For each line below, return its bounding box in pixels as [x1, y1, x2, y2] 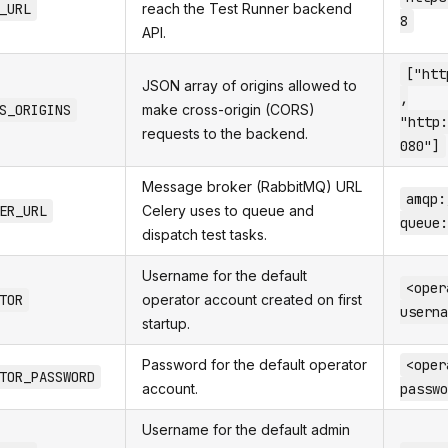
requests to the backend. [142, 125, 308, 142]
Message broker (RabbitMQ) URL [142, 178, 362, 195]
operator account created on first [142, 291, 362, 308]
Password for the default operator [142, 356, 367, 373]
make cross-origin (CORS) [142, 101, 315, 118]
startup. [142, 315, 190, 332]
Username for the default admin [142, 421, 350, 438]
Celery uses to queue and [142, 202, 314, 219]
